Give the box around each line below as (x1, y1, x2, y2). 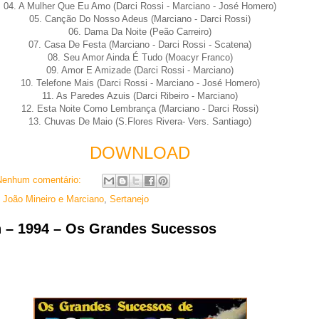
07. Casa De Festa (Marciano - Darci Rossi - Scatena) (28, 38, 251, 50)
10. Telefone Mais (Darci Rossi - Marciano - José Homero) (20, 77, 260, 88)
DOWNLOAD (90, 142, 190, 162)
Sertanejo (109, 193, 149, 204)
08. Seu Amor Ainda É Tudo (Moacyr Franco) (47, 51, 233, 63)
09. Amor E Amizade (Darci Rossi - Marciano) (46, 64, 234, 75)
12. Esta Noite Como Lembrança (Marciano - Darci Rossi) (21, 103, 258, 114)
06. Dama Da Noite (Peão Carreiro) (68, 26, 211, 37)
